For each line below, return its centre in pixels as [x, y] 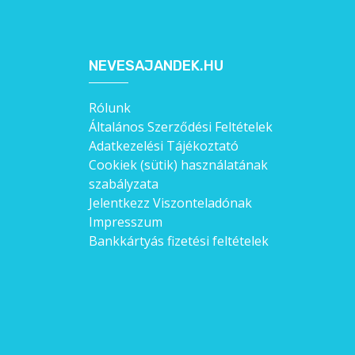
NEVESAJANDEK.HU [157, 65]
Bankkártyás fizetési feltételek [179, 240]
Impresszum [126, 221]
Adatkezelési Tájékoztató [164, 145]
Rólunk [110, 107]
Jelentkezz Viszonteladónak [171, 202]
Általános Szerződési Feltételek [181, 126]
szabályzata [124, 183]
